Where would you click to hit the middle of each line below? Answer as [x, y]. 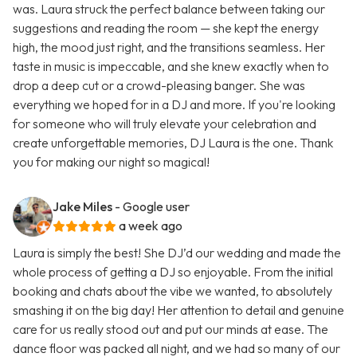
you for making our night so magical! [111, 162]
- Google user [152, 207]
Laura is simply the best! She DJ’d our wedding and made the [177, 253]
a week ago [151, 226]
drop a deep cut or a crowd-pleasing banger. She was [159, 86]
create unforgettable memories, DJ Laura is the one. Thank [173, 143]
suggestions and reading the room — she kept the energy [166, 28]
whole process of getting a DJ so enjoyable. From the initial [173, 272]
